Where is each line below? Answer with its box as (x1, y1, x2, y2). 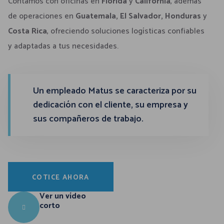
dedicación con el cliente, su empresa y (33, 97, 188, 112)
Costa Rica (8, 24, 47, 38)
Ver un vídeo (39, 189, 86, 203)
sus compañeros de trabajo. (33, 111, 143, 126)
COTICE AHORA (32, 171, 89, 183)
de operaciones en (8, 9, 75, 23)
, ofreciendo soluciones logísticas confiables (47, 24, 204, 38)
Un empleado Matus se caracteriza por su (33, 83, 196, 98)
